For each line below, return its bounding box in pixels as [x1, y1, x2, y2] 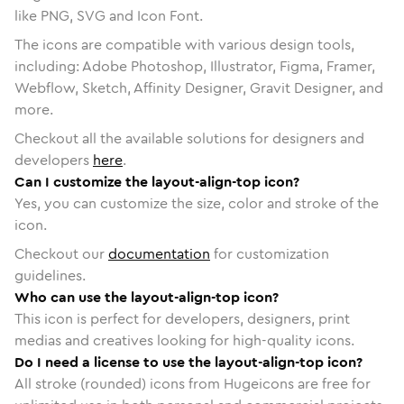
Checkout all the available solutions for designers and [14, 127, 364, 149]
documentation [108, 243, 210, 264]
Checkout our [14, 243, 108, 264]
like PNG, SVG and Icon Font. [14, 5, 203, 26]
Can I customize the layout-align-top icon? [14, 170, 299, 192]
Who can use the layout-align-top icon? [14, 286, 279, 308]
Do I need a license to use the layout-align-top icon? [14, 351, 363, 372]
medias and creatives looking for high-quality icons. [14, 329, 354, 351]
